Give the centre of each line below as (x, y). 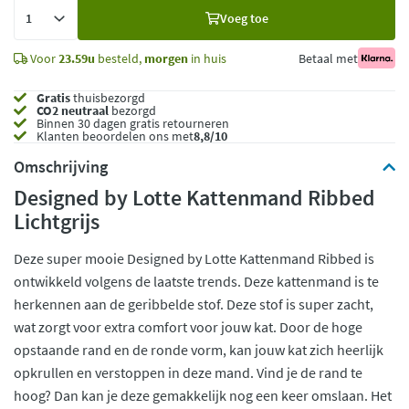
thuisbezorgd (108, 98)
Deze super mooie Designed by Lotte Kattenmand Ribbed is (194, 258)
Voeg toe (244, 18)
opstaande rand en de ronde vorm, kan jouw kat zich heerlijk (199, 350)
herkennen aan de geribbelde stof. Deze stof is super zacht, (194, 304)
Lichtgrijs (57, 221)
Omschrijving (61, 167)
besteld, (120, 58)
